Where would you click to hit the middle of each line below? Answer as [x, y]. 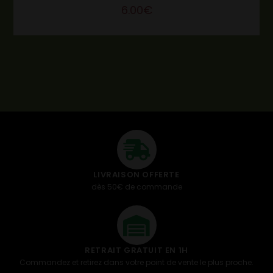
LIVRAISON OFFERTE [136, 174]
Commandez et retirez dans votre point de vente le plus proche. [136, 262]
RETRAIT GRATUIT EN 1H [136, 250]
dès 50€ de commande [136, 186]
